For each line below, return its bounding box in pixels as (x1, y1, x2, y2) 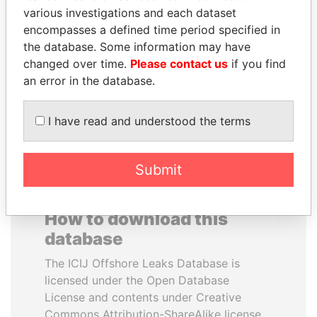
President (210, 41, 254, 53)
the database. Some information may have (23, 39, 250, 54)
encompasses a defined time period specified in (23, 22, 280, 37)
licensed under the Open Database (45, 273, 229, 287)
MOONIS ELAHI (42, 24, 128, 38)
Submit (135, 161, 182, 178)
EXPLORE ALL (120, 104, 197, 118)
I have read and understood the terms (45, 113, 250, 128)
